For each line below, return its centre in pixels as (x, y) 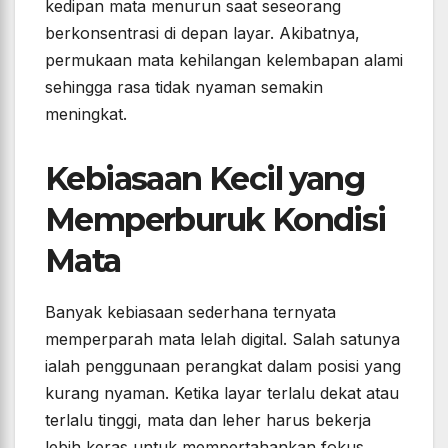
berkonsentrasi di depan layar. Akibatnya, (202, 33)
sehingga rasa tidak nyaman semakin (184, 87)
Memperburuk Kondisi (215, 220)
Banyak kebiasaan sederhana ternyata (190, 312)
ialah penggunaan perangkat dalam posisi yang (223, 366)
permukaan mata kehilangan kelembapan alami (224, 60)
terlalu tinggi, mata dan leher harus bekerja (208, 420)
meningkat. (86, 114)
